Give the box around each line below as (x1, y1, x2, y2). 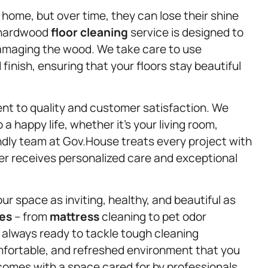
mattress (50, 209, 99, 225)
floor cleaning (51, 24, 128, 40)
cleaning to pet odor (99, 209, 206, 225)
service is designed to (128, 24, 243, 40)
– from (12, 209, 50, 225)
